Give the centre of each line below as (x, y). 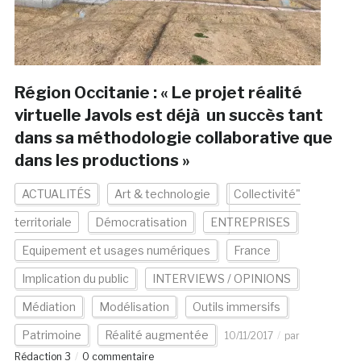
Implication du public (75, 279)
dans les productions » (102, 161)
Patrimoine (51, 335)
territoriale (43, 222)
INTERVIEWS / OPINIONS (221, 279)
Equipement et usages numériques (116, 251)
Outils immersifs (236, 307)
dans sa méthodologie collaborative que (173, 138)
